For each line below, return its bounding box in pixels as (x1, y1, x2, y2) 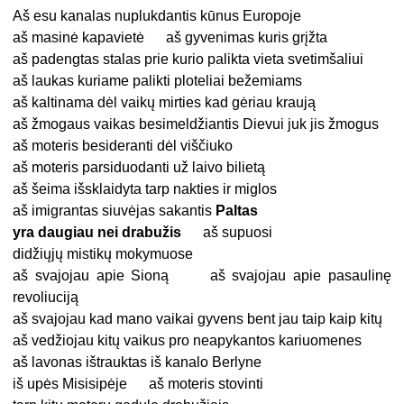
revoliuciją (13, 289, 79, 306)
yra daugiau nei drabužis (13, 225, 182, 241)
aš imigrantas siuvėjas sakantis (13, 203, 216, 219)
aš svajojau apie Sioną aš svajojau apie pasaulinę (13, 268, 391, 284)
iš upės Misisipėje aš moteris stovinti (13, 376, 264, 392)
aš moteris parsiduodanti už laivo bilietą (13, 160, 266, 176)
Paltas (216, 203, 259, 219)
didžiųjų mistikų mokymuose (13, 246, 194, 262)
